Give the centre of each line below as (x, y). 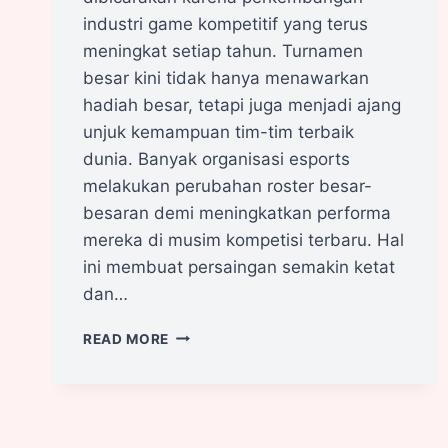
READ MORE (126, 338)
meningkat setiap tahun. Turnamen (223, 50)
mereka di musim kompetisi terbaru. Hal (243, 239)
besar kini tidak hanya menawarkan (226, 77)
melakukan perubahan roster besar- (227, 185)
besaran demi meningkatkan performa (237, 212)
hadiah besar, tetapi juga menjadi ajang (242, 104)
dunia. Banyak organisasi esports (216, 158)
